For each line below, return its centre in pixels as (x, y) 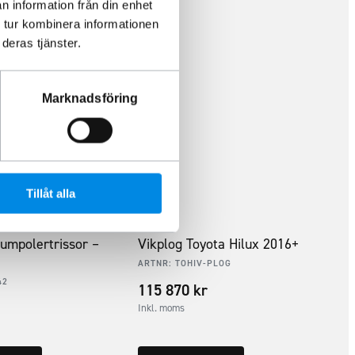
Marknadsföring (90, 98)
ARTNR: (157, 263)
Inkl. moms (162, 307)
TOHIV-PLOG (204, 263)
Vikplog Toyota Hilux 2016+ (219, 244)
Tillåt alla (50, 193)
